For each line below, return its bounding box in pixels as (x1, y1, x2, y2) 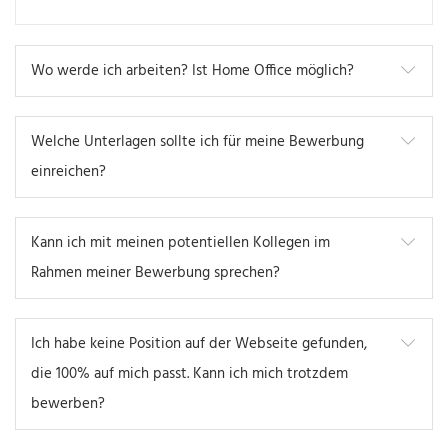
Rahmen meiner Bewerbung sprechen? (31, 261, 280, 286)
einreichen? (31, 160, 106, 185)
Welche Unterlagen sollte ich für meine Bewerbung (31, 130, 364, 155)
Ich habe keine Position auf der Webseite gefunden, (31, 332, 367, 357)
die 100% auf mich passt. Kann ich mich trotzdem (31, 362, 348, 387)
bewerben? (31, 392, 105, 417)
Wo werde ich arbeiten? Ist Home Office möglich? (31, 59, 354, 84)
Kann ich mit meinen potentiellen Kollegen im (31, 231, 330, 256)
